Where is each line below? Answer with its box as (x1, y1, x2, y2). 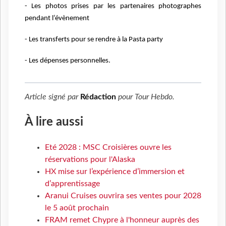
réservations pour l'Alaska (45, 155, 135, 163)
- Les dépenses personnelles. (25, 56, 110, 65)
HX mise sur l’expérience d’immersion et (45, 167, 185, 176)
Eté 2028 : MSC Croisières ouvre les (45, 143, 172, 151)
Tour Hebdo (135, 92, 173, 101)
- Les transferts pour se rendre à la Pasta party (25, 35, 163, 43)
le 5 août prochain (45, 203, 109, 212)
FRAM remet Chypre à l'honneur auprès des (45, 215, 199, 224)
